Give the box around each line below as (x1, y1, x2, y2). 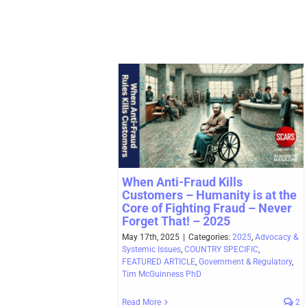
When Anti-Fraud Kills (122, 174, 243, 189)
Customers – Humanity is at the (122, 187, 297, 202)
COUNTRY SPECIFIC (184, 244, 258, 254)
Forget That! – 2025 (122, 213, 230, 228)
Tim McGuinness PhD (122, 269, 201, 279)
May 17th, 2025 (122, 232, 180, 242)
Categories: (188, 232, 232, 242)
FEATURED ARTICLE (122, 256, 195, 267)
